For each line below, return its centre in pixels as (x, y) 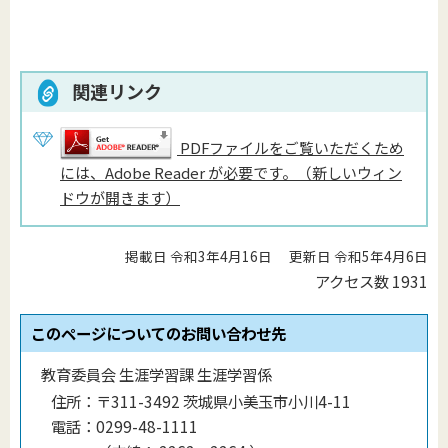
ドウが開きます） (120, 198)
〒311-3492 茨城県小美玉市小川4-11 (223, 400)
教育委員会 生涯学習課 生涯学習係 (156, 373)
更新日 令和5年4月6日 (358, 255)
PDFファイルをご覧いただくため (292, 148)
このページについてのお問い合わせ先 (158, 332)
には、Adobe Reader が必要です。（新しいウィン (231, 173)
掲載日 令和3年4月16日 (199, 255)
